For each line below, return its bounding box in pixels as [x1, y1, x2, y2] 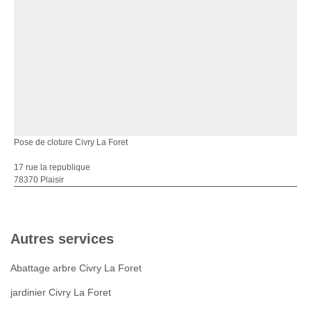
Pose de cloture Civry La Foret [14, 137, 128, 148]
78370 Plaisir [14, 175, 64, 185]
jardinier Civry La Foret [10, 287, 111, 299]
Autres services [10, 231, 114, 247]
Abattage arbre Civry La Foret [10, 262, 142, 274]
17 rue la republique [14, 162, 90, 173]
